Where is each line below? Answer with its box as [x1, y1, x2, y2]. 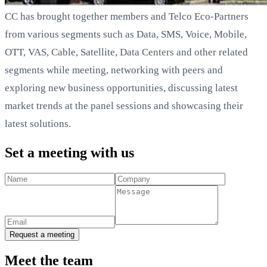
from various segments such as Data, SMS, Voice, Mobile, [5, 28, 247, 40]
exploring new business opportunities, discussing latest [5, 82, 238, 94]
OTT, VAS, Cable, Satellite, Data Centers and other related [5, 46, 248, 58]
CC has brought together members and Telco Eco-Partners [5, 10, 249, 22]
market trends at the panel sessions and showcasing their [5, 100, 243, 111]
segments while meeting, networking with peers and [5, 64, 223, 76]
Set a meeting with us [5, 144, 134, 160]
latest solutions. [5, 117, 71, 129]
